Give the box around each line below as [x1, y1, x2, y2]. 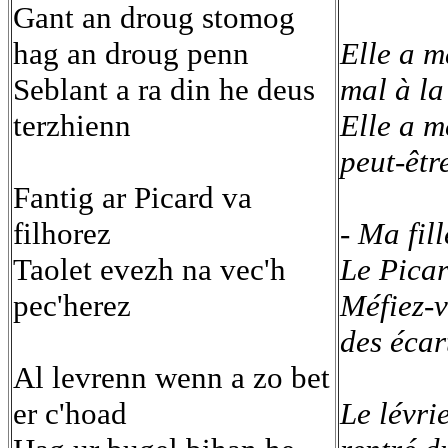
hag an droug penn [13, 36, 249, 72]
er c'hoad [13, 396, 127, 432]
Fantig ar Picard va [13, 180, 252, 216]
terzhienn [13, 108, 131, 144]
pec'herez [13, 288, 131, 324]
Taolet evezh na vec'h [13, 252, 286, 288]
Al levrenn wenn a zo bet [13, 360, 330, 396]
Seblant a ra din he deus [13, 72, 315, 108]
